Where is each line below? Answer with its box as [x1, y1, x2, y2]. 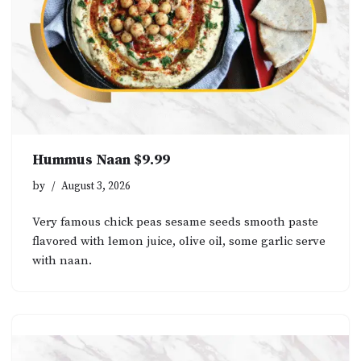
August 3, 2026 [61, 180, 131, 194]
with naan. [32, 253, 92, 269]
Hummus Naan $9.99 [32, 151, 170, 170]
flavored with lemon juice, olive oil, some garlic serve [32, 234, 326, 250]
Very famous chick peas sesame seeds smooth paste [32, 214, 318, 230]
